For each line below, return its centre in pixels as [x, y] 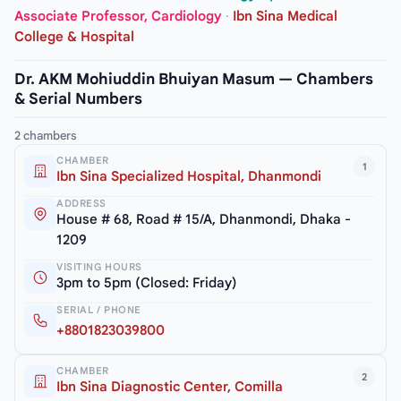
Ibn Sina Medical [285, 17]
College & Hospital [74, 37]
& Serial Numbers [78, 99]
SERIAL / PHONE [99, 310]
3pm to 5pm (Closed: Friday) [147, 283]
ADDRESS [81, 204]
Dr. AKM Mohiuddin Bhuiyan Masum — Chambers [194, 80]
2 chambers [46, 136]
